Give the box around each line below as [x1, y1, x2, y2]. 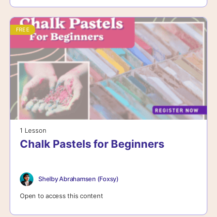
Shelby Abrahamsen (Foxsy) [38, 175, 119, 183]
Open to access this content [20, 191, 103, 200]
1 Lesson [20, 126, 46, 134]
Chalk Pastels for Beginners [20, 137, 164, 150]
